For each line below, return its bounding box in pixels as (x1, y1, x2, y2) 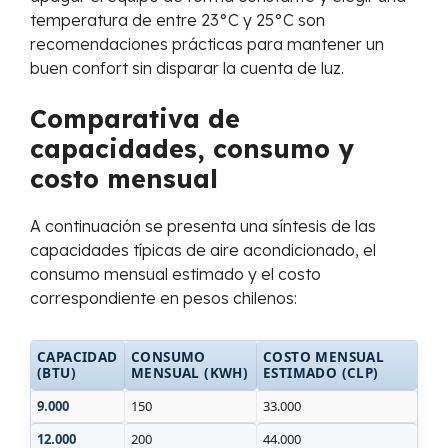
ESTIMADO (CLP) (263, 364, 379, 382)
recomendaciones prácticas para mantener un (30, 34, 384, 54)
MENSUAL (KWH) (131, 364, 249, 382)
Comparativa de (30, 103, 240, 134)
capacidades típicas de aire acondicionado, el (30, 240, 376, 260)
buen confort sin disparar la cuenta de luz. (30, 58, 344, 78)
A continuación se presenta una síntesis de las (30, 216, 376, 236)
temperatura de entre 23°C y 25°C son (30, 10, 325, 30)
